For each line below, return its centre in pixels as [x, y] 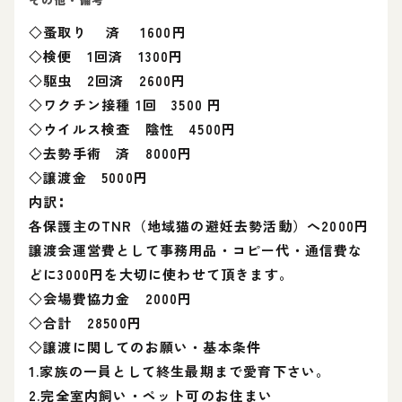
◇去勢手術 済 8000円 [111, 153]
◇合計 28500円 [85, 323]
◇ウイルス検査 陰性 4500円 [133, 129]
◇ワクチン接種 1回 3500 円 [126, 105]
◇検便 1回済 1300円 [106, 56]
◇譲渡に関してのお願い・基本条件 [145, 347]
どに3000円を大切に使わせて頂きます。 [161, 274]
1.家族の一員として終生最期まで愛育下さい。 [180, 371]
